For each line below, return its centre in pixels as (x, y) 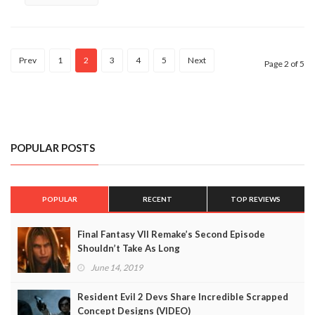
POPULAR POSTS (53, 147)
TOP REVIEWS (256, 199)
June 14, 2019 (117, 267)
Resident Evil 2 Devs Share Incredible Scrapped (183, 296)
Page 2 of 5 (284, 63)
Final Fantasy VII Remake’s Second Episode (171, 234)
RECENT (158, 199)
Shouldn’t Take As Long (129, 248)
